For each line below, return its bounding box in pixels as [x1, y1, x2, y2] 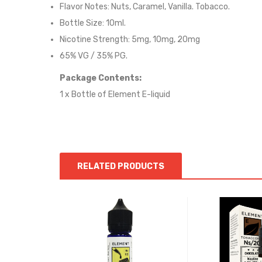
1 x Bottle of [60, 89, 108, 99]
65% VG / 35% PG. [60, 51, 127, 61]
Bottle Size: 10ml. [60, 18, 126, 28]
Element [108, 89, 140, 99]
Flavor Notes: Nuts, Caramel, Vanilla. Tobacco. [60, 2, 230, 12]
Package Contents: [60, 73, 142, 83]
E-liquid [140, 89, 170, 99]
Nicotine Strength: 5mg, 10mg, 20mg [60, 35, 200, 44]
